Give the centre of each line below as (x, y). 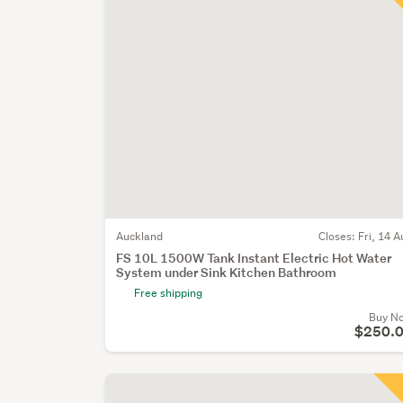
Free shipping (169, 292)
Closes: (338, 236)
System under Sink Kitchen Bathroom (227, 272)
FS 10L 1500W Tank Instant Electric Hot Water (254, 257)
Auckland (140, 236)
